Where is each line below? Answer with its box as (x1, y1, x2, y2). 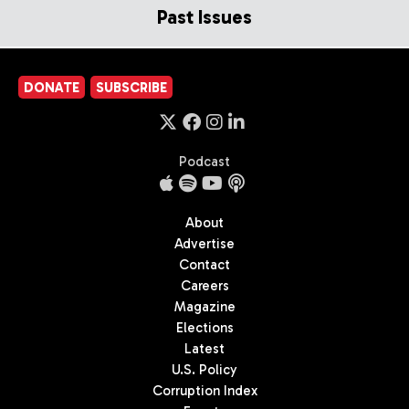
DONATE (24, 79, 79, 96)
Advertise (174, 235, 235, 252)
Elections (175, 319, 234, 336)
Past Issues (157, 5, 252, 28)
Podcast (179, 152, 230, 170)
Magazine (173, 298, 236, 315)
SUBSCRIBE (96, 79, 167, 96)
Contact (179, 256, 230, 273)
